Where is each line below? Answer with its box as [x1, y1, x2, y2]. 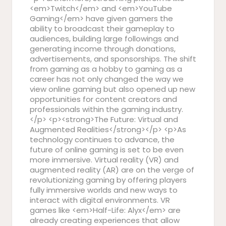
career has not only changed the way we [30, 74, 184, 84]
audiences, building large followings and [30, 33, 179, 44]
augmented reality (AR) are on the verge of [30, 164, 194, 175]
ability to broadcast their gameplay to [30, 23, 175, 34]
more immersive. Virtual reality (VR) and [30, 154, 179, 165]
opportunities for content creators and [30, 94, 177, 104]
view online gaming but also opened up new [30, 84, 195, 94]
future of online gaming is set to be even [30, 144, 184, 155]
